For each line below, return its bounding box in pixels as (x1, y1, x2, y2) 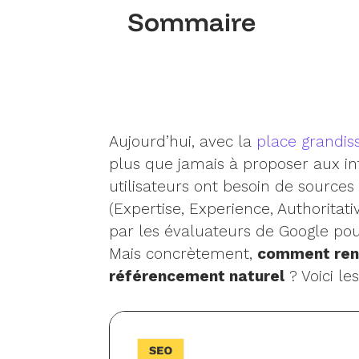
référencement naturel (108, 267, 284, 286)
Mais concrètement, (108, 244, 257, 264)
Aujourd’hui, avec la (108, 132, 256, 151)
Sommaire (127, 6, 256, 38)
